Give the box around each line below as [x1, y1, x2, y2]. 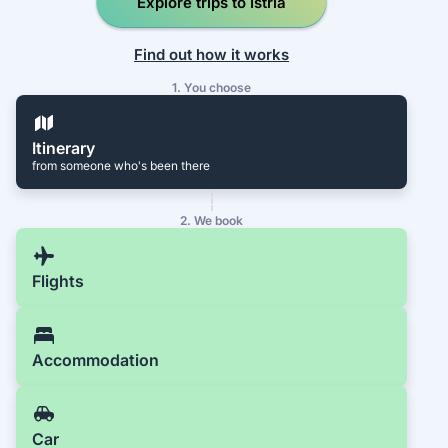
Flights [32, 271, 84, 292]
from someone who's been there [32, 158, 210, 174]
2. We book [180, 213, 244, 229]
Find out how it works [134, 44, 290, 64]
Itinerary [32, 138, 95, 159]
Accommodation [32, 350, 159, 371]
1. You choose [172, 80, 252, 96]
